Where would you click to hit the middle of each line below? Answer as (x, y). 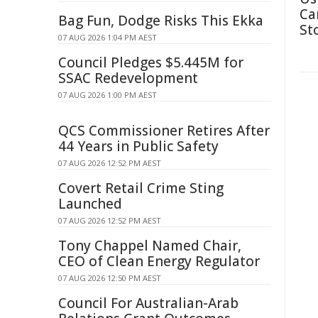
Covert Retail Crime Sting (141, 188)
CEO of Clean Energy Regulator (159, 261)
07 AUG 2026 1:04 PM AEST (108, 37)
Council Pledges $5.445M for (151, 62)
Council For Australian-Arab (148, 303)
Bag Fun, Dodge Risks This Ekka (161, 21)
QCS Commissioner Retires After (164, 131)
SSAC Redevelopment (128, 78)
